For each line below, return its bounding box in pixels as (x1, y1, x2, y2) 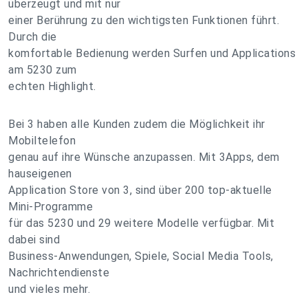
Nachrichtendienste (8, 266, 109, 279)
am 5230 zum (8, 63, 77, 76)
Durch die (8, 30, 57, 43)
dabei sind (8, 233, 60, 246)
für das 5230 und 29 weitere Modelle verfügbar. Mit (8, 217, 274, 230)
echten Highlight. (8, 80, 96, 93)
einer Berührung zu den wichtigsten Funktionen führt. (8, 14, 279, 27)
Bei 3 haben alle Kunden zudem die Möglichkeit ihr (8, 118, 265, 131)
